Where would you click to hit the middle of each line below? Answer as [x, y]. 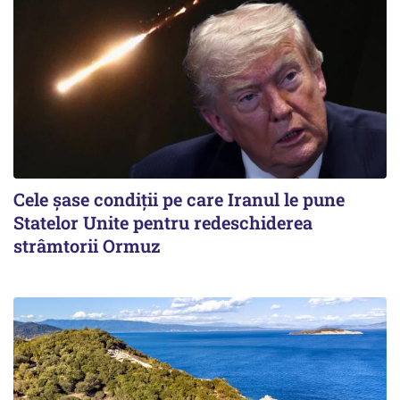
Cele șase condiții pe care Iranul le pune [179, 199]
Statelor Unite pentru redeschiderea [163, 222]
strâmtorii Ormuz [87, 245]
